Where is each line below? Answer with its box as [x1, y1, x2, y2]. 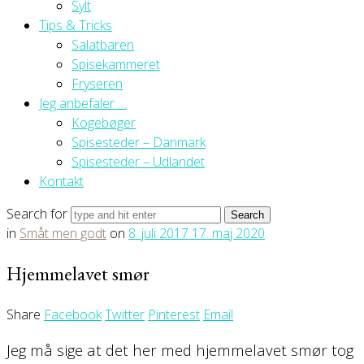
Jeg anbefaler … [39, 93, 127, 112]
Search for [6, 204, 71, 223]
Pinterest [148, 305, 200, 323]
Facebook [44, 305, 102, 323]
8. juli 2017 [128, 223, 192, 242]
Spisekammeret [71, 54, 160, 73]
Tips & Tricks [39, 15, 112, 34]
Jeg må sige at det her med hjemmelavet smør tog [6, 340, 353, 361]
